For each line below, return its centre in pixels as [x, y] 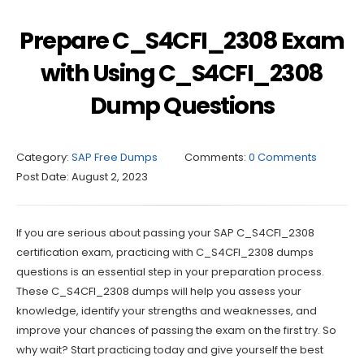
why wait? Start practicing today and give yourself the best [170, 349]
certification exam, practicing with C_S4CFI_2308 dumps [165, 252]
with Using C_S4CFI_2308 [182, 73]
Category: [43, 157]
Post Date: [43, 176]
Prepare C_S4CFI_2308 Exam [182, 40]
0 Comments [283, 157]
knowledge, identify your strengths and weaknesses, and [167, 310]
